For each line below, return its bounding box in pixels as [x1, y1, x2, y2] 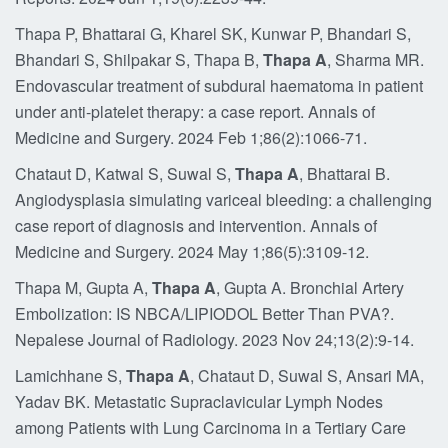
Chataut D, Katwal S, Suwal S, [15, 162, 235, 185]
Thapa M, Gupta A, [15, 276, 152, 299]
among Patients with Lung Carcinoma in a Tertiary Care [15, 416, 406, 439]
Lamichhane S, [15, 364, 126, 387]
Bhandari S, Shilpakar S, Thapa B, [15, 48, 263, 71]
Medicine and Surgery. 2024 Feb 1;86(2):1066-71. [15, 126, 367, 149]
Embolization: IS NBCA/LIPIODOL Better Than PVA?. [15, 302, 394, 325]
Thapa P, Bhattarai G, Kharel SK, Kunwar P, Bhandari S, [15, 22, 411, 45]
